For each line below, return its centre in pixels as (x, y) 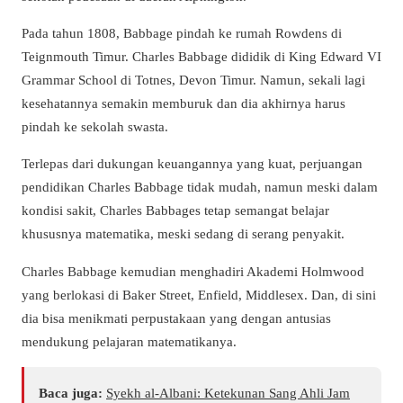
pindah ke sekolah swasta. (99, 127)
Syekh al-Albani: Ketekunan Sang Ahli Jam (228, 392)
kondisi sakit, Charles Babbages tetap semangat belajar (175, 210)
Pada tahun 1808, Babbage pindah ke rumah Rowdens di (182, 33)
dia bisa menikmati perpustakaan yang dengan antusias (176, 318)
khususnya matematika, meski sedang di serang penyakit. (183, 234)
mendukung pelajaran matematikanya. (129, 341)
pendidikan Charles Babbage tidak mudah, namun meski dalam (200, 187)
